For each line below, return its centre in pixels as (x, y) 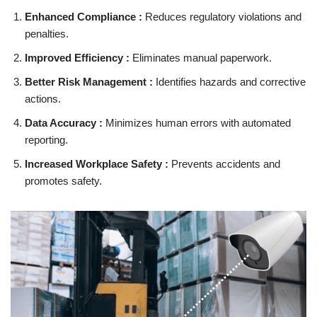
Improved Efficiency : (79, 57)
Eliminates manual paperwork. (202, 57)
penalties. (47, 33)
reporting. (46, 139)
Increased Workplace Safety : (97, 163)
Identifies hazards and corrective (231, 81)
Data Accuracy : (64, 122)
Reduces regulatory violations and (223, 16)
